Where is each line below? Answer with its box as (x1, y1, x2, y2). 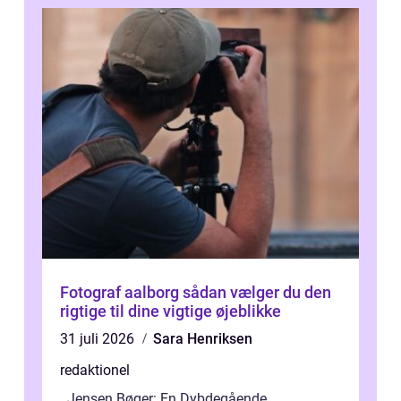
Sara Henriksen (153, 330, 252, 348)
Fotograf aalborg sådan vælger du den (60, 283, 183, 303)
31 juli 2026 (60, 330, 138, 348)
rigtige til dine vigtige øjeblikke (60, 302, 281, 321)
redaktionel (60, 362, 130, 380)
